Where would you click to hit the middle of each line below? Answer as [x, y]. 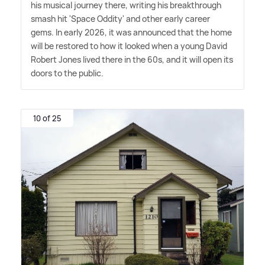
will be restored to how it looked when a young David [129, 46]
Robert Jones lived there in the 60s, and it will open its [132, 60]
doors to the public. [67, 73]
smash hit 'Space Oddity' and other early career [120, 19]
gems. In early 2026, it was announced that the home [131, 33]
